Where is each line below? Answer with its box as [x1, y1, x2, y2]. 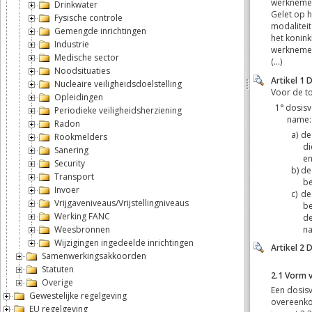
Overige [42, 276, 73, 288]
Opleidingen [54, 91, 103, 103]
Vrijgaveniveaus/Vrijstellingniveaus [54, 197, 189, 209]
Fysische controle [54, 12, 123, 24]
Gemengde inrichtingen [54, 25, 146, 37]
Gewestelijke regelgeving [29, 290, 127, 302]
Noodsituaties [54, 65, 110, 77]
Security [54, 157, 85, 169]
